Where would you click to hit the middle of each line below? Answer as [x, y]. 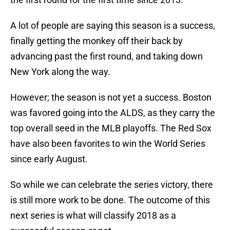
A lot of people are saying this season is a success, [113, 26]
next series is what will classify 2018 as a [93, 216]
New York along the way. [60, 72]
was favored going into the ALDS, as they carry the [113, 113]
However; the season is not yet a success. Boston [111, 98]
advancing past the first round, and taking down [107, 56]
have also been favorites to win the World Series [108, 144]
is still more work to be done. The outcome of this [110, 200]
